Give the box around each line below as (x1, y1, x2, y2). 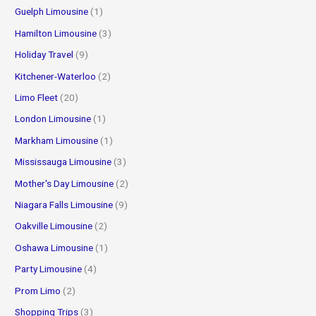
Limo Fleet (15, 91, 59, 103)
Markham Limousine (15, 134, 99, 146)
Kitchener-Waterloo (15, 70, 97, 82)
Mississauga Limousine (15, 156, 112, 168)
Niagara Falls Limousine (15, 199, 114, 211)
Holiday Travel (15, 49, 74, 61)
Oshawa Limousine (15, 241, 94, 253)
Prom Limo (15, 284, 61, 296)
